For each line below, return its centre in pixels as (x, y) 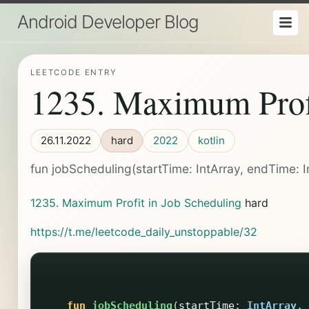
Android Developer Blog (108, 22)
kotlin (212, 140)
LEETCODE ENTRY (73, 73)
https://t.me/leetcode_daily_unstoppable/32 (143, 231)
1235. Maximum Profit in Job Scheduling (136, 203)
